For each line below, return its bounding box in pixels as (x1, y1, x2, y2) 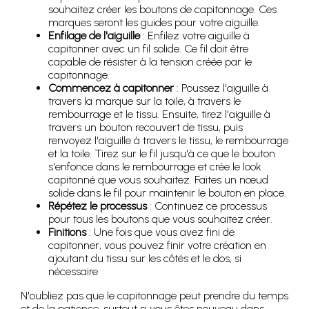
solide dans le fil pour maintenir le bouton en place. (48, 186, 286, 199)
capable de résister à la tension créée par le (48, 55, 252, 68)
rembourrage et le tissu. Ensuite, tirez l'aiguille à (48, 108, 270, 121)
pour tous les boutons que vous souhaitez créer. (48, 212, 272, 226)
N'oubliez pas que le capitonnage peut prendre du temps (21, 289, 288, 302)
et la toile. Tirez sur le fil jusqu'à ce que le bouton (48, 147, 275, 160)
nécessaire (48, 265, 98, 278)
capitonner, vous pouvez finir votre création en (48, 239, 266, 252)
